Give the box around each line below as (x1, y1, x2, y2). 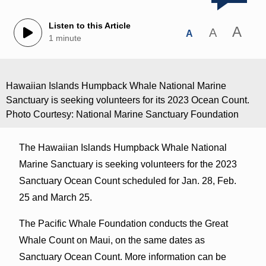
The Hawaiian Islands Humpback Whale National (18, 142, 227, 153)
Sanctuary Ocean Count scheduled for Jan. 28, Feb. (18, 175, 236, 186)
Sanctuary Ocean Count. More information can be (18, 251, 226, 262)
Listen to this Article (48, 21, 131, 31)
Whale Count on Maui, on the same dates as (18, 235, 205, 245)
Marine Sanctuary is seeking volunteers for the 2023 (18, 159, 237, 169)
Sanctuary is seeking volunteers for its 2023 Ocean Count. (6, 94, 249, 105)
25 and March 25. (18, 192, 92, 202)
